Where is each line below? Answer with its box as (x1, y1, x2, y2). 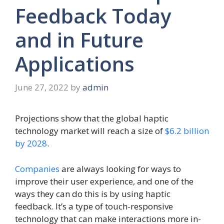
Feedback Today (15, 1, 171, 29)
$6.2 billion (165, 125, 209, 137)
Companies (15, 162, 59, 174)
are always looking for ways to (59, 162, 181, 174)
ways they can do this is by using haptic (15, 187, 170, 199)
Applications (15, 49, 134, 77)
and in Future (15, 25, 143, 53)
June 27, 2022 (15, 81, 68, 93)
